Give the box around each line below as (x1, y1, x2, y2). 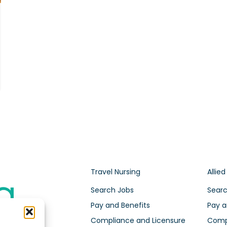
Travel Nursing (90, 167, 140, 177)
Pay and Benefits (90, 200, 150, 211)
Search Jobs (90, 185, 134, 196)
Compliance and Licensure (90, 215, 185, 226)
